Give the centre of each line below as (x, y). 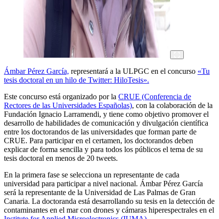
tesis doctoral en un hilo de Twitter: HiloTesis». (77, 80)
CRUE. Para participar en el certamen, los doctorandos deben (99, 140)
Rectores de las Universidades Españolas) (68, 105)
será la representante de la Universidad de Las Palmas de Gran (100, 192)
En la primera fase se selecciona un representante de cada (92, 175)
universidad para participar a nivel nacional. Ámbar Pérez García (103, 183)
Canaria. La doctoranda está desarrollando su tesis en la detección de (109, 201)
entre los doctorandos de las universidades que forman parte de (100, 131)
